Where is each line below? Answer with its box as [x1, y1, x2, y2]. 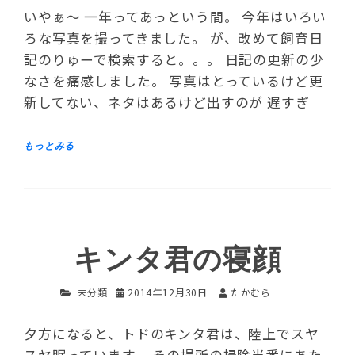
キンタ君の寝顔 [74, 244, 281, 277]
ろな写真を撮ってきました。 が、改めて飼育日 [24, 29, 323, 48]
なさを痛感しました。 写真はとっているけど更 [24, 71, 323, 91]
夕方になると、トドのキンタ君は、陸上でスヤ [24, 323, 319, 343]
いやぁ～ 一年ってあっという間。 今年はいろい [24, 7, 327, 27]
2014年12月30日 [127, 285, 208, 300]
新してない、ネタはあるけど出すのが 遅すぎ [24, 93, 310, 113]
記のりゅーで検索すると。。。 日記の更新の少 [24, 50, 324, 70]
